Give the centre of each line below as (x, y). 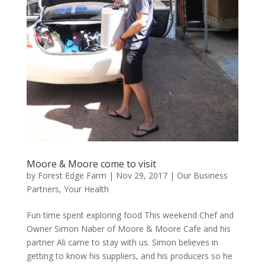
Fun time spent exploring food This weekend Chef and (130, 215)
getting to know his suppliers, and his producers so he (129, 256)
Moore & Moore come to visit (91, 164)
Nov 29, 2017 (141, 175)
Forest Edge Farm (72, 175)
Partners (43, 189)
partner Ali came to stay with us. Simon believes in (122, 242)
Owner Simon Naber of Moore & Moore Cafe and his (128, 229)
